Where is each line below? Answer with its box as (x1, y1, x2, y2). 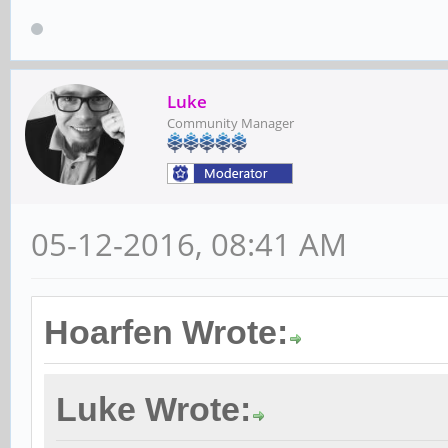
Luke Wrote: (56, 390, 251, 428)
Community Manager (167, 113, 294, 132)
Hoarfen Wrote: (44, 313, 288, 351)
